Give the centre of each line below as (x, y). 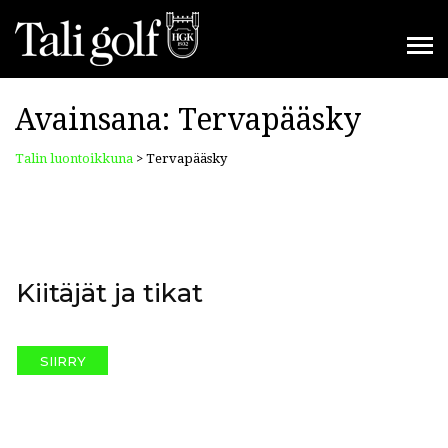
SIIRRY (62, 360)
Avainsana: (96, 119)
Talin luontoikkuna (74, 158)
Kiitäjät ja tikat (109, 293)
